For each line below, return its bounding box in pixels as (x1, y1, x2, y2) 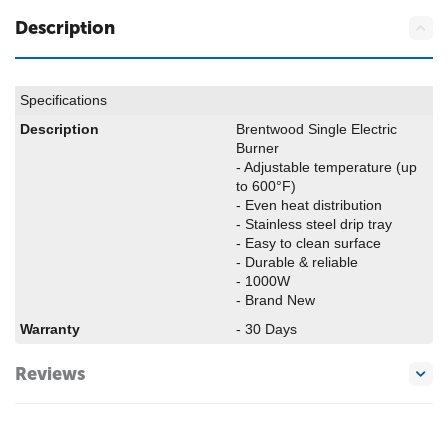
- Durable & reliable (236, 254, 358, 270)
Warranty (20, 321, 80, 337)
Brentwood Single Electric (236, 121, 397, 137)
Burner (236, 140, 279, 156)
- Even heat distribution (236, 197, 382, 213)
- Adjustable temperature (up (236, 159, 417, 175)
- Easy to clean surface (236, 235, 381, 251)
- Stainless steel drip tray (236, 216, 392, 232)
